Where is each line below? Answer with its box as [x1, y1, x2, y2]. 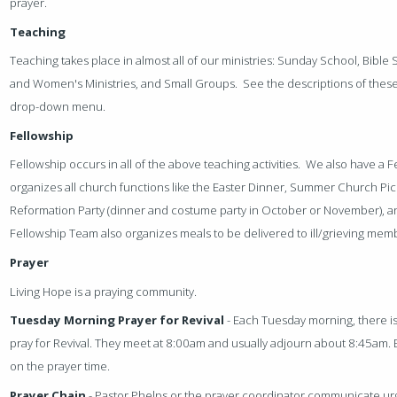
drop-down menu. [10, 98, 106, 115]
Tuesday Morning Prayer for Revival [10, 312, 225, 329]
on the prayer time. [10, 358, 111, 375]
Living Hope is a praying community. [10, 283, 203, 300]
